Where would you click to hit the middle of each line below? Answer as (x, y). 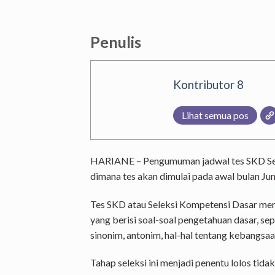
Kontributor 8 (208, 84)
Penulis (116, 42)
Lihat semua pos (215, 115)
